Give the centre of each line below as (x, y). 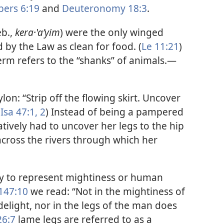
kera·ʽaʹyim (37, 32)
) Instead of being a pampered (114, 111)
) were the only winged (112, 32)
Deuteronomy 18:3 (104, 8)
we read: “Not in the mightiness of (106, 191)
